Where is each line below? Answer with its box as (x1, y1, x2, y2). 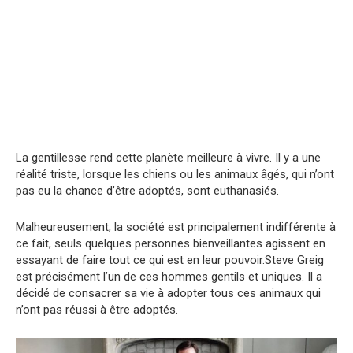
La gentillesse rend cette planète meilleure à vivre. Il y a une (16, 150, 321, 165)
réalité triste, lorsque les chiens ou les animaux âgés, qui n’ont (16, 167, 334, 182)
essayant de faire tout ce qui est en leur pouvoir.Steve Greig (16, 253, 324, 268)
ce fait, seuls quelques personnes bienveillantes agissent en (16, 236, 325, 251)
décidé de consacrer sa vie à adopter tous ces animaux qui (16, 286, 321, 301)
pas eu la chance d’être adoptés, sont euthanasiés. (16, 184, 279, 199)
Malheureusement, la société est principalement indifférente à (16, 220, 336, 235)
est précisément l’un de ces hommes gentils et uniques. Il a (16, 269, 322, 284)
